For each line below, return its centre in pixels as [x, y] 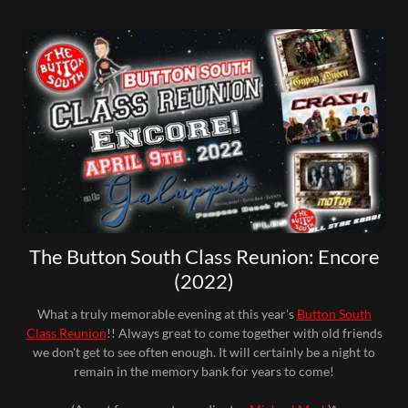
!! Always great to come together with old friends [244, 333]
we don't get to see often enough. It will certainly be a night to [204, 352]
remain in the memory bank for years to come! [204, 371]
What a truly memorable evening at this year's [167, 314]
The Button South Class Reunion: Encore [204, 256]
